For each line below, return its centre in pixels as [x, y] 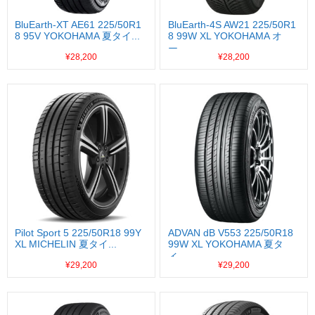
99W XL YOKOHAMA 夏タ [225, 244]
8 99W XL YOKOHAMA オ [225, 36]
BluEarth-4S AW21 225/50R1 [232, 25]
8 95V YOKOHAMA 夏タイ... [78, 36]
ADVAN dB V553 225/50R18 [230, 233]
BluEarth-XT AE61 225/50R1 [78, 25]
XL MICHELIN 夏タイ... [66, 244]
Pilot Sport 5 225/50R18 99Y [78, 233]
